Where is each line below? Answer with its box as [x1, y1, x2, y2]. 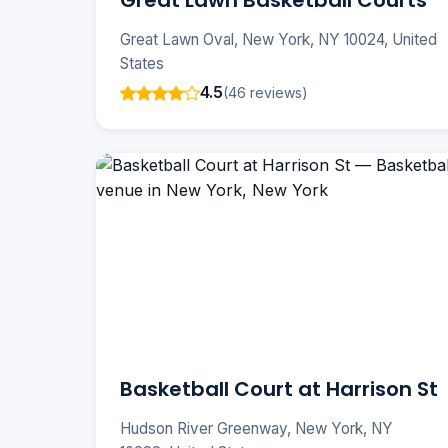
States [120, 54, 164, 74]
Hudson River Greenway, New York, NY [120, 419, 393, 439]
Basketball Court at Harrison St [120, 375, 438, 404]
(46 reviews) [223, 83, 308, 101]
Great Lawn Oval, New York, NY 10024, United [120, 30, 437, 50]
